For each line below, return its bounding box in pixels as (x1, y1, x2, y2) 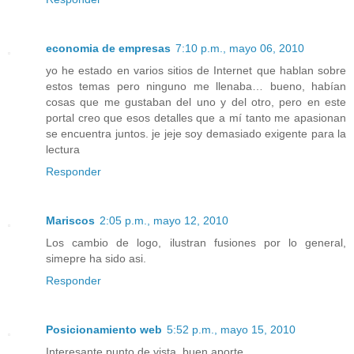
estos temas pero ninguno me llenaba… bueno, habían (46, 80, 346, 93)
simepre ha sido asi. (46, 252, 146, 265)
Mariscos (46, 214, 95, 228)
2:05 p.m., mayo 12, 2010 (100, 214, 228, 228)
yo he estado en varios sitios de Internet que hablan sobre (46, 64, 346, 77)
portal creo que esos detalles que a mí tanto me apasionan (46, 111, 346, 125)
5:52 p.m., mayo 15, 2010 (167, 323, 296, 337)
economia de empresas (46, 42, 171, 55)
